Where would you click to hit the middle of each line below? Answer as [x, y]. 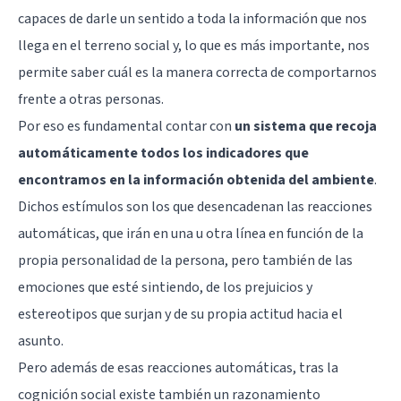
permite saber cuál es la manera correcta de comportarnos [197, 72]
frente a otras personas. [91, 99]
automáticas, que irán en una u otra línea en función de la [191, 233]
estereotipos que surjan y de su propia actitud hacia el [180, 314]
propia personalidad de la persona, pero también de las [185, 260]
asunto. [41, 341]
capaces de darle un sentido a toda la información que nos [192, 18]
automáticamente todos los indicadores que [163, 153]
